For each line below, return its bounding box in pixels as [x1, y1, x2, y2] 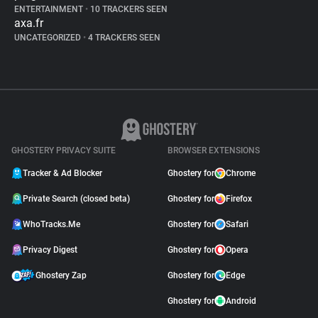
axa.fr [14, 16, 43, 30]
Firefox [226, 194, 252, 204]
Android [226, 296, 256, 306]
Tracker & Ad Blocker [23, 168, 102, 178]
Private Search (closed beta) [23, 194, 130, 204]
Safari [226, 219, 248, 229]
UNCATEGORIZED [14, 33, 83, 43]
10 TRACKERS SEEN [88, 4, 168, 14]
